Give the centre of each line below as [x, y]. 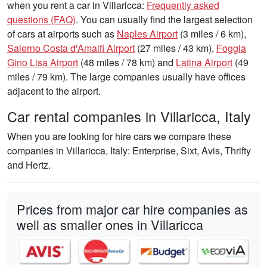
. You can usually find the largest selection [164, 19]
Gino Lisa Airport [43, 62]
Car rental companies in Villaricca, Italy [129, 116]
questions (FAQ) [41, 19]
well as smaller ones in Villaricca [110, 224]
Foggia [231, 48]
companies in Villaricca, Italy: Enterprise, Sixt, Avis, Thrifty [129, 150]
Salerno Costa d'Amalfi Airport [71, 48]
